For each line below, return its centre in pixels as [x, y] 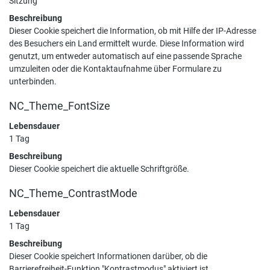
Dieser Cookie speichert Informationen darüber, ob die [108, 256]
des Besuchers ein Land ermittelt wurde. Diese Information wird [127, 43]
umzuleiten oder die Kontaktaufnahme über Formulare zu [115, 69]
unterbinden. [33, 81]
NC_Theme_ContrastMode [73, 193]
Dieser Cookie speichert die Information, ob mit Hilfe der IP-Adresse [133, 31]
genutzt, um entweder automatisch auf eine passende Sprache [125, 56]
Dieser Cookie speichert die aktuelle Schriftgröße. [99, 169]
